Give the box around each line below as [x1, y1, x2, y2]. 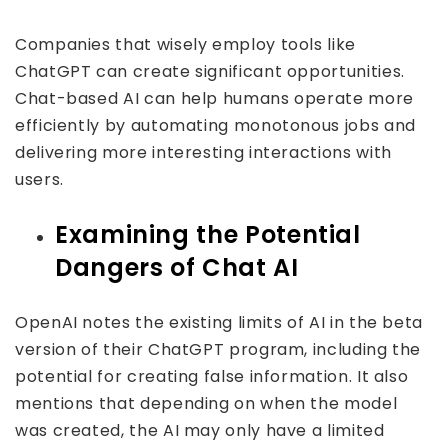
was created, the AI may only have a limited [15, 419, 385, 442]
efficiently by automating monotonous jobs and [15, 114, 416, 137]
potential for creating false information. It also [15, 365, 409, 388]
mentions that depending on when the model [15, 392, 398, 415]
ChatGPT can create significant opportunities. [15, 60, 405, 83]
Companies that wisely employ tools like [15, 33, 356, 56]
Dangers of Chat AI [55, 251, 299, 284]
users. [15, 168, 64, 191]
